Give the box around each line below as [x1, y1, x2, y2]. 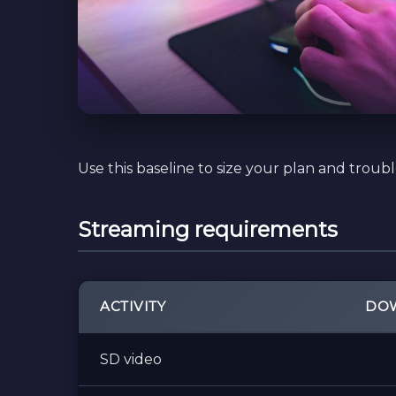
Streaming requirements [78, 217, 338, 242]
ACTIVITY [100, 298, 165, 315]
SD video [100, 351, 162, 368]
